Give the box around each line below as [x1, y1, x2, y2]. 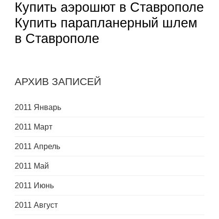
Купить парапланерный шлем [15, 16, 197, 31]
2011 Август [15, 201, 58, 210]
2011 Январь [15, 103, 61, 112]
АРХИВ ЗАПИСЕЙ [15, 76, 101, 88]
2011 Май [15, 162, 49, 171]
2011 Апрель [15, 142, 60, 151]
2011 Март [15, 123, 52, 131]
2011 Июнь [15, 181, 54, 190]
